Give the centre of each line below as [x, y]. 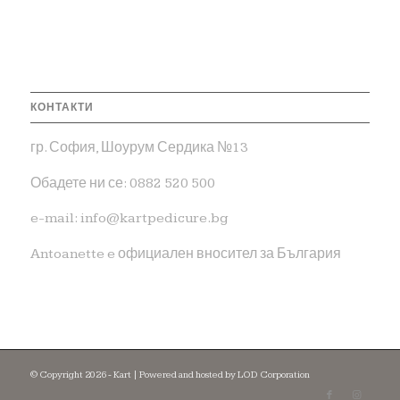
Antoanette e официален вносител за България [185, 254]
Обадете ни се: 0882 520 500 [122, 183]
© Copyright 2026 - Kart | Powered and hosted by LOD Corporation [170, 374]
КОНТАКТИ [62, 108]
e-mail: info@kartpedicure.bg [129, 219]
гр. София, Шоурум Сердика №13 [139, 148]
